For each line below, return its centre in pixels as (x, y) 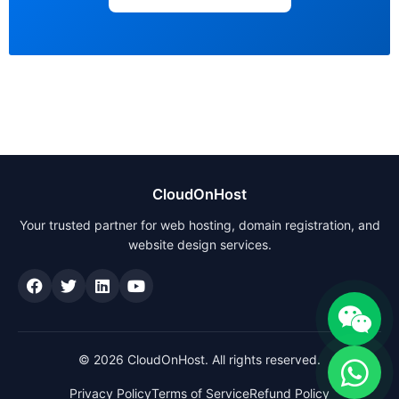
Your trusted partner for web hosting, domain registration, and (199, 225)
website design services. (199, 244)
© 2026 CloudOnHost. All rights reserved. (199, 359)
